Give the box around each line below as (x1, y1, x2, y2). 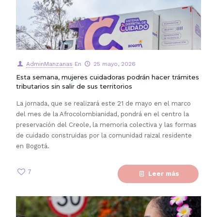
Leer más (148, 170, 179, 177)
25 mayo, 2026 (93, 61, 136, 67)
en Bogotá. (16, 142, 49, 150)
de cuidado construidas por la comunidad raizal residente (16, 132, 192, 139)
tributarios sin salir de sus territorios (16, 82, 132, 90)
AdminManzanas (26, 61, 73, 67)
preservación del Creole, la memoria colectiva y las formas (16, 121, 197, 128)
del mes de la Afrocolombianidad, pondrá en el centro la (16, 110, 189, 118)
